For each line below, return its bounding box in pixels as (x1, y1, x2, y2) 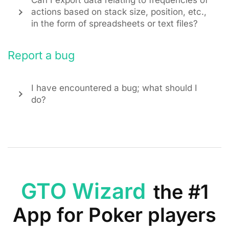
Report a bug (8, 48, 75, 62)
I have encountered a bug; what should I (31, 82, 197, 93)
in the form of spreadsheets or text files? (31, 18, 198, 29)
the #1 (153, 179, 209, 203)
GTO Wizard (20, 177, 151, 204)
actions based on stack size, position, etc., (31, 7, 207, 17)
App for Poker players (13, 202, 216, 226)
